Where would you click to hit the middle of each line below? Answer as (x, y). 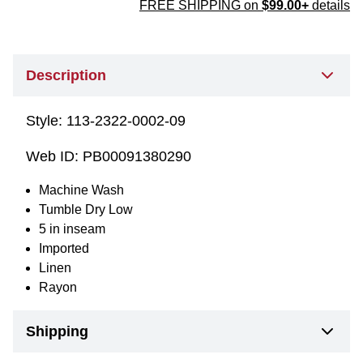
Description (66, 75)
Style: (46, 121)
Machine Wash (81, 190)
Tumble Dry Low (86, 209)
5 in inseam (72, 229)
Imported (64, 248)
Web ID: (54, 156)
